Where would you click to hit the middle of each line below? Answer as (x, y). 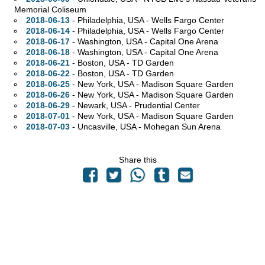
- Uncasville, (95, 127)
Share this (138, 160)
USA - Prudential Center (155, 106)
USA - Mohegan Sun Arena (170, 127)
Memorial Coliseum (51, 10)
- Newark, (90, 106)
